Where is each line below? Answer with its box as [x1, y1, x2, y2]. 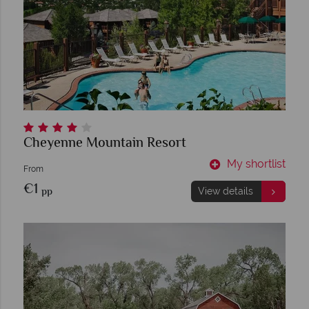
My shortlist [227, 157, 286, 170]
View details [197, 186, 253, 197]
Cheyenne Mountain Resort [23, 133, 186, 154]
